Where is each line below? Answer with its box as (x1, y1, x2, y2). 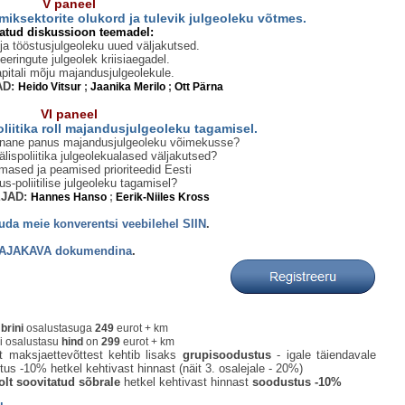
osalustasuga (26, 322, 95, 334)
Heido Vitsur (17, 80, 81, 93)
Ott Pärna (174, 80, 223, 93)
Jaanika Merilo (89, 80, 165, 93)
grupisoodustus (182, 348, 271, 362)
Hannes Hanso (31, 191, 107, 203)
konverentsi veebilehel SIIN (53, 217, 206, 231)
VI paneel (40, 107, 98, 121)
